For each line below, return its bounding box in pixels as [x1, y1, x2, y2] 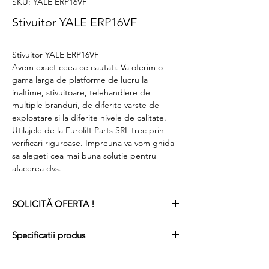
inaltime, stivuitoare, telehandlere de [12, 87, 150, 98]
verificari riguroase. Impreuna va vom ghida [12, 138, 174, 148]
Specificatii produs [12, 229, 85, 241]
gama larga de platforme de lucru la [12, 74, 148, 85]
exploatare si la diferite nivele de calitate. [12, 112, 166, 123]
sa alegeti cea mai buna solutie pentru [12, 150, 156, 161]
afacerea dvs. [12, 163, 61, 174]
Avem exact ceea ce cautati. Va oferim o [12, 62, 163, 73]
